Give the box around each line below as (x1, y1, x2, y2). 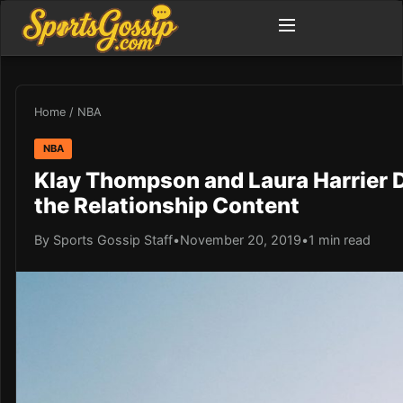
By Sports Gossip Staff (34, 231, 173, 247)
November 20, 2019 (180, 231, 301, 247)
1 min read (309, 231, 371, 247)
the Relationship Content (34, 192, 300, 219)
